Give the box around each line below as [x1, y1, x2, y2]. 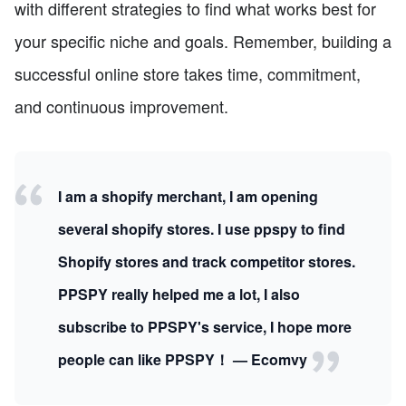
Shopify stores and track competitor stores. [58, 251, 355, 273]
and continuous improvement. [14, 94, 228, 119]
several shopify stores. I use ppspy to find [58, 218, 345, 240]
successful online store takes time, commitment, [14, 62, 361, 86]
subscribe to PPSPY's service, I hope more [58, 316, 352, 338]
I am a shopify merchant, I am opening [58, 186, 318, 208]
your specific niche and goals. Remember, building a [14, 29, 391, 53]
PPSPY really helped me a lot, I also [58, 284, 300, 305]
